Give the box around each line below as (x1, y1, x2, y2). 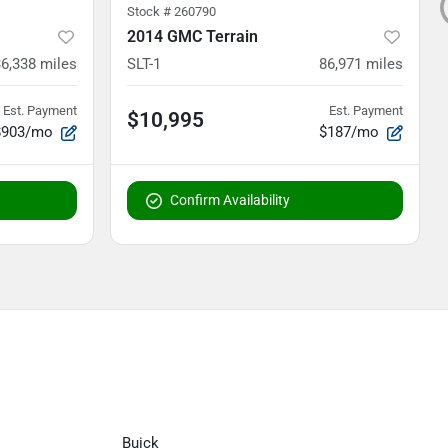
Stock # (127, 3, 174, 19)
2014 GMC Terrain (127, 26, 258, 46)
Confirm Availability (170, 191, 290, 208)
